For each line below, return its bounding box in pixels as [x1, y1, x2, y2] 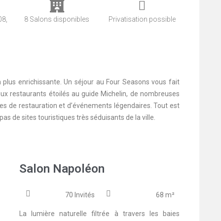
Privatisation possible [108, 15, 176, 24]
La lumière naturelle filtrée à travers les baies [19, 210, 180, 218]
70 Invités [65, 191, 95, 199]
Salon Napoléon [19, 162, 105, 176]
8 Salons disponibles [24, 15, 90, 24]
